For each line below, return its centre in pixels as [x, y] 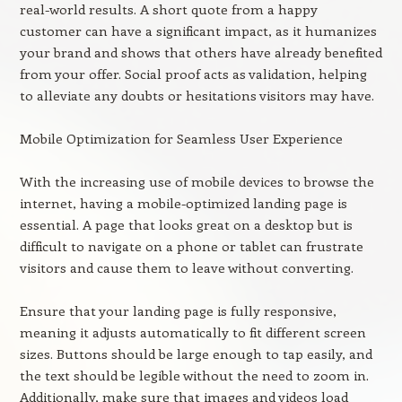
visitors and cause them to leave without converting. [186, 267]
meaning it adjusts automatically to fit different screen [192, 332]
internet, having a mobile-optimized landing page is [183, 203]
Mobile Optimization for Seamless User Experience [181, 138]
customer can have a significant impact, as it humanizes [198, 31]
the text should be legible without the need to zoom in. [194, 375]
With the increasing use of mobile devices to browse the [197, 181]
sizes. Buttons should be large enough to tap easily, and [196, 354]
